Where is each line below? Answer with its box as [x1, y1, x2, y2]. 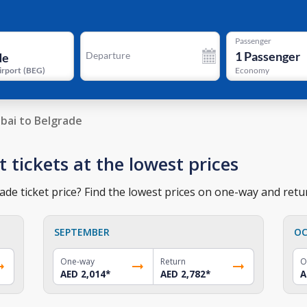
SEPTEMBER [54, 225, 110, 238]
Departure [85, 49, 130, 61]
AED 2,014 [60, 267, 106, 280]
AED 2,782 [160, 267, 206, 280]
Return [160, 255, 186, 267]
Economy [234, 65, 269, 76]
